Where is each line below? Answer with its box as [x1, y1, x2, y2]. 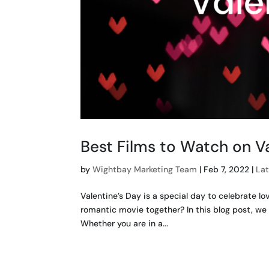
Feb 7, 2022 [204, 163, 250, 175]
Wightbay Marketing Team [92, 163, 198, 175]
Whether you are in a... [80, 217, 169, 229]
